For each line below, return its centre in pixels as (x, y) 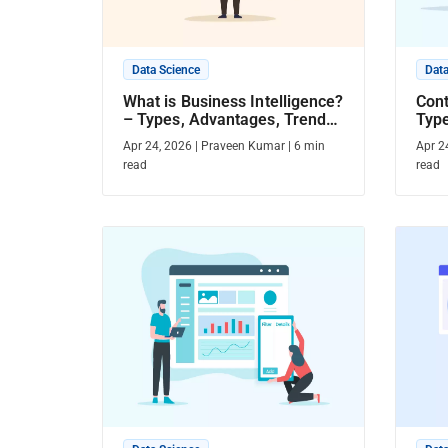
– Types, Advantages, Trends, (231, 119)
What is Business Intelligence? (233, 101)
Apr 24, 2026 (157, 146)
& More (149, 137)
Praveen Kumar (243, 146)
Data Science (166, 70)
